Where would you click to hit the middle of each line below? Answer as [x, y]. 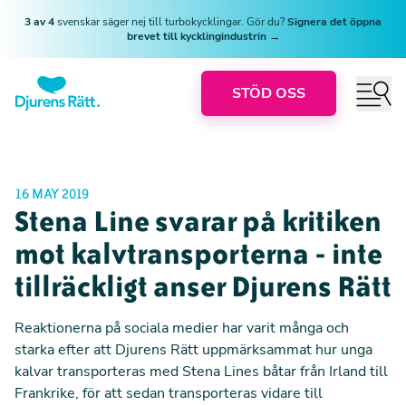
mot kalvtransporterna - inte [198, 254]
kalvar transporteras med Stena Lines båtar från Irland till [201, 372]
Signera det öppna [334, 22]
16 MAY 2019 [52, 194]
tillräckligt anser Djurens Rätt [203, 286]
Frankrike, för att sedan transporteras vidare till [169, 393]
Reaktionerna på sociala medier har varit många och [182, 328]
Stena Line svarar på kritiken [198, 221]
